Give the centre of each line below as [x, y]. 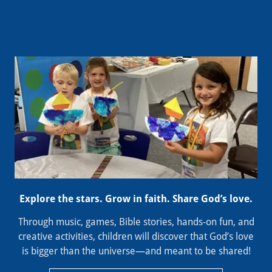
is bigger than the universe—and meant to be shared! [136, 251]
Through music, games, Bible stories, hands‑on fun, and [136, 222]
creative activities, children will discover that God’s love [136, 236]
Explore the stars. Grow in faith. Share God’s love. [136, 199]
